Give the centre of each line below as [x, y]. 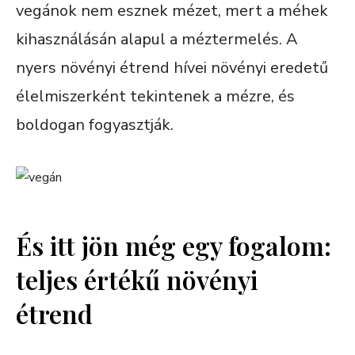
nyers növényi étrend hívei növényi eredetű [172, 67]
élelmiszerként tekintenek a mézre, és [155, 96]
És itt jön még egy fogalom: [174, 245]
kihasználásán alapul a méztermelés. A [157, 39]
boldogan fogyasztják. [95, 124]
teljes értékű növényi [137, 279]
